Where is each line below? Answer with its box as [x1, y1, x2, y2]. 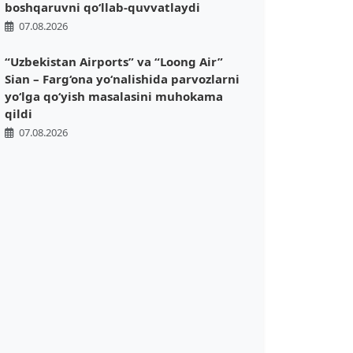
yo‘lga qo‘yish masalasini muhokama [5, 88, 223, 105]
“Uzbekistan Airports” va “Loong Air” [5, 54, 223, 70]
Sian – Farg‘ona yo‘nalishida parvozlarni [5, 71, 240, 87]
